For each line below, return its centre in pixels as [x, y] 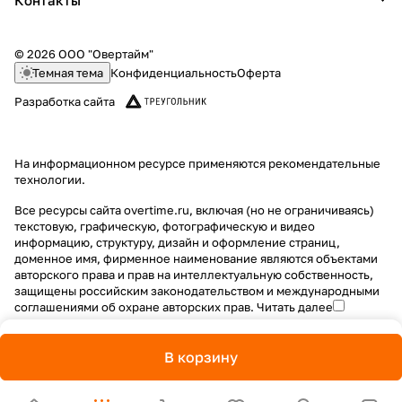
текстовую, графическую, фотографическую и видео [165, 226]
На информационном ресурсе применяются [141, 163]
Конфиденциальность [174, 73]
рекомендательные [324, 163]
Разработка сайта [65, 101]
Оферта [259, 73]
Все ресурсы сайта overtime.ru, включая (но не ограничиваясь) [194, 210]
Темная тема [68, 73]
